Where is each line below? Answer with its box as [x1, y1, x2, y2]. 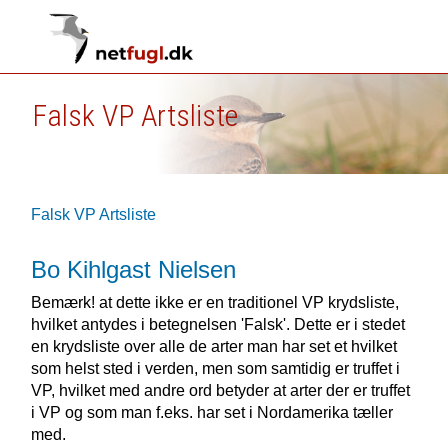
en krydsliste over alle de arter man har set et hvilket [30, 338, 397, 355]
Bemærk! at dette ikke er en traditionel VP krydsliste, [30, 294, 399, 311]
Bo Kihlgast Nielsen [30, 256, 236, 283]
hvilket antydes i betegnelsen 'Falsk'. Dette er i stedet [30, 316, 405, 333]
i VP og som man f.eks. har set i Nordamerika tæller [30, 404, 393, 421]
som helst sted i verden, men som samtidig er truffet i [30, 360, 400, 377]
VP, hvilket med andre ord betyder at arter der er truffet [30, 382, 410, 399]
